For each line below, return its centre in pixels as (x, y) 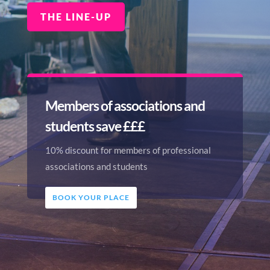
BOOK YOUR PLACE (91, 198)
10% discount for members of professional (128, 150)
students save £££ (95, 126)
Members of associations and (125, 106)
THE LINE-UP (76, 17)
